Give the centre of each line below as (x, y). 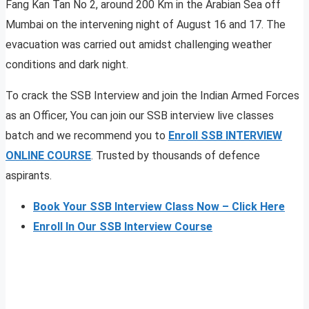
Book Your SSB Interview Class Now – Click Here (159, 206)
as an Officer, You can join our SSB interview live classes (140, 115)
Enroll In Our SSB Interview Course (123, 226)
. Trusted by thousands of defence (176, 155)
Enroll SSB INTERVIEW (225, 135)
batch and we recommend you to (87, 135)
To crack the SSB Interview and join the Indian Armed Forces (152, 95)
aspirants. (29, 175)
